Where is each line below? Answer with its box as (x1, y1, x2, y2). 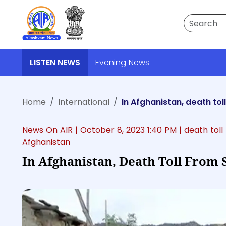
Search (183, 14, 211, 25)
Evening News (95, 56, 149, 68)
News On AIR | (22, 124, 80, 136)
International (58, 96, 109, 108)
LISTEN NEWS (30, 56, 80, 68)
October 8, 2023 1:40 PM (80, 124, 179, 136)
